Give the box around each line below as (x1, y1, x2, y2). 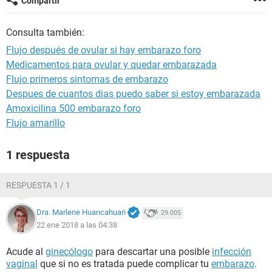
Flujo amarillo (6, 117, 65, 129)
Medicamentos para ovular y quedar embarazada (6, 59, 217, 70)
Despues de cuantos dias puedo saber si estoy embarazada (6, 88, 260, 100)
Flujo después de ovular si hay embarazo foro (6, 44, 201, 56)
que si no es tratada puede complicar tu (38, 258, 211, 270)
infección (212, 246, 251, 257)
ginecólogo (46, 246, 93, 257)
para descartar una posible (93, 246, 212, 257)
